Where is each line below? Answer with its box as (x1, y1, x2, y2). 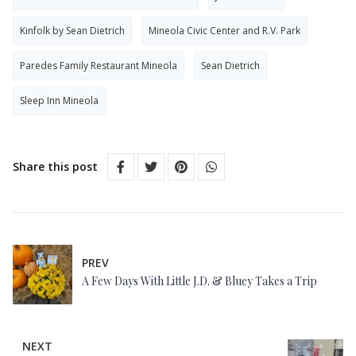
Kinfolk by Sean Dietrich (20, 23, 125, 37)
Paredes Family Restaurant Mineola (20, 58, 177, 72)
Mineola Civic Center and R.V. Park (149, 23, 300, 37)
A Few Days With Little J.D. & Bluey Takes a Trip (82, 273, 317, 288)
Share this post (13, 158, 98, 174)
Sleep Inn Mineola (20, 93, 99, 107)
